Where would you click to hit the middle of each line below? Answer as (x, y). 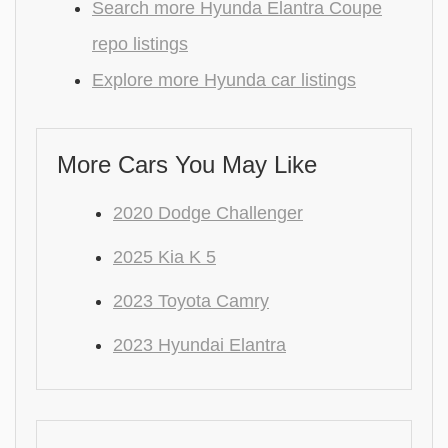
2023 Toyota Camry (191, 300)
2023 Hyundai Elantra (199, 344)
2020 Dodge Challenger (208, 212)
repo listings (140, 43)
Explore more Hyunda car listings (224, 79)
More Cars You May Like (187, 164)
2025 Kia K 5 (164, 256)
